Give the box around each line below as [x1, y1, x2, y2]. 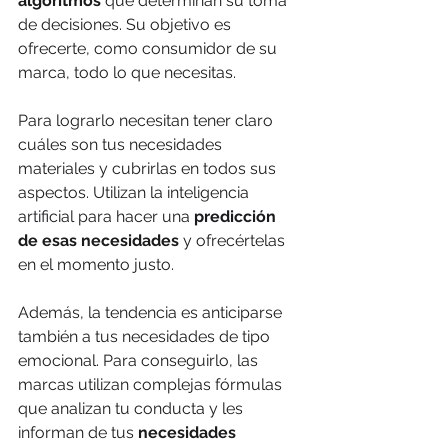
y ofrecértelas [179, 230, 289, 250]
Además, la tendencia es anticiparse [18, 302, 286, 322]
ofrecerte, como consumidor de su [18, 38, 281, 58]
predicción [194, 206, 280, 226]
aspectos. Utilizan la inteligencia [18, 182, 253, 202]
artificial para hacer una [18, 206, 194, 226]
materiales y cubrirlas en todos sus [18, 158, 280, 178]
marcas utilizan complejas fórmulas [18, 374, 286, 394]
